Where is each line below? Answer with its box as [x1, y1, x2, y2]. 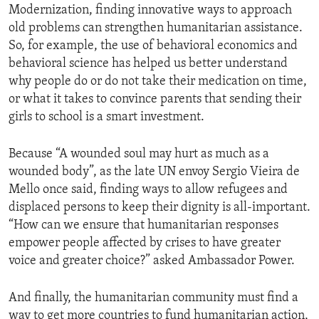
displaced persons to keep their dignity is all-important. [9, 201, 310, 215]
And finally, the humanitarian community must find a [9, 291, 298, 305]
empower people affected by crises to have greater [9, 236, 281, 251]
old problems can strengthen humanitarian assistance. [9, 21, 303, 36]
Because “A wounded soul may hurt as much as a [9, 147, 269, 162]
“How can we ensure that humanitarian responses [9, 219, 278, 233]
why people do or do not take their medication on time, [9, 75, 307, 89]
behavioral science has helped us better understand [9, 57, 288, 71]
